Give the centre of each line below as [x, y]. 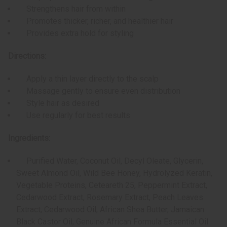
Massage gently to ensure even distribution [99, 91]
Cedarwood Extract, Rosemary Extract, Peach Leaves [110, 198]
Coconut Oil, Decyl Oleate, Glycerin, [142, 161]
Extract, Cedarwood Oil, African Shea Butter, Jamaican [110, 210]
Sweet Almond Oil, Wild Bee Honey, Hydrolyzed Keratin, [115, 173]
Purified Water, [48, 161]
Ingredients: [29, 138]
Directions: [27, 56]
